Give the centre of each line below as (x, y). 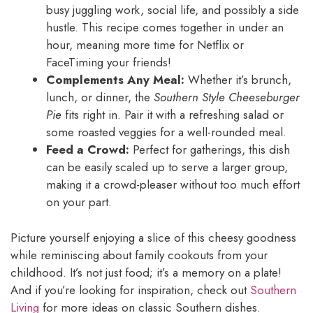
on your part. (79, 202)
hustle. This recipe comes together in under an (165, 28)
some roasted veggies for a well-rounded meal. (166, 132)
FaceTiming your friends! (109, 63)
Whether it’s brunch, (238, 80)
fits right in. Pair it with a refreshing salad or (173, 115)
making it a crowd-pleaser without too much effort (173, 185)
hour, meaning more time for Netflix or (145, 45)
